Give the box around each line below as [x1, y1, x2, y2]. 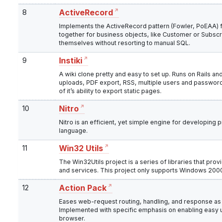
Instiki [59, 56, 82, 66]
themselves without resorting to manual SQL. [59, 39, 190, 47]
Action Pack [59, 183, 107, 193]
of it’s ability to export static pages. [59, 87, 162, 95]
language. [59, 127, 88, 135]
